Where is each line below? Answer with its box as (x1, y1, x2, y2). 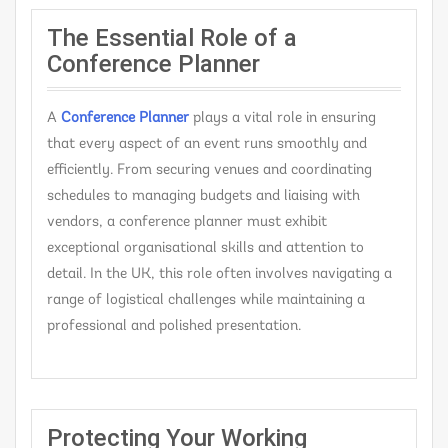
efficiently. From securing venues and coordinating (47, 163, 372, 179)
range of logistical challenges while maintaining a (47, 293, 365, 309)
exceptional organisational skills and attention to (47, 241, 364, 257)
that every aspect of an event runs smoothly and (47, 137, 367, 153)
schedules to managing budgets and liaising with (47, 189, 360, 205)
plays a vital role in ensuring (189, 111, 376, 127)
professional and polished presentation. (47, 319, 301, 335)
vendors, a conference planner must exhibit (47, 215, 327, 231)
